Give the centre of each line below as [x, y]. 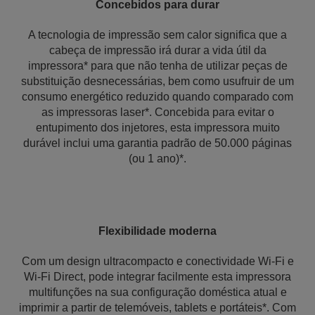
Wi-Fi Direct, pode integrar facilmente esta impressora [157, 277]
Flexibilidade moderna [157, 231]
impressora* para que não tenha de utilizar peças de [157, 66]
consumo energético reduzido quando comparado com [157, 97]
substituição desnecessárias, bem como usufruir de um [157, 81]
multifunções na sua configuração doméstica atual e [157, 292]
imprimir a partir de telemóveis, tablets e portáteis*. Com [157, 308]
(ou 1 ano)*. [157, 159]
